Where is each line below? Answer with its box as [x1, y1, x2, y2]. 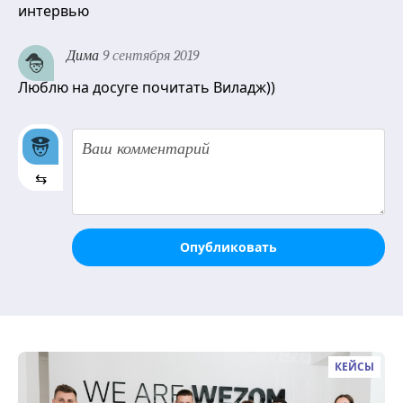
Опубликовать [180, 237, 277, 255]
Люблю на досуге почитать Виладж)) [18, 76, 275, 97]
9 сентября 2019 [99, 47, 199, 64]
